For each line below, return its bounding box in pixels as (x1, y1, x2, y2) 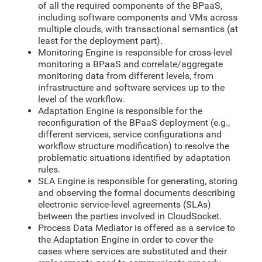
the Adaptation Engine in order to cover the (38, 233, 213, 245)
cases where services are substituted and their (38, 245, 227, 257)
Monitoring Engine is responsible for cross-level (38, 46, 232, 58)
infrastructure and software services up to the (38, 81, 225, 93)
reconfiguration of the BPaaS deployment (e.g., (38, 116, 230, 128)
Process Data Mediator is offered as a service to (38, 222, 235, 233)
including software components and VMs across (38, 11, 237, 23)
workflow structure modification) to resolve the (38, 140, 229, 151)
